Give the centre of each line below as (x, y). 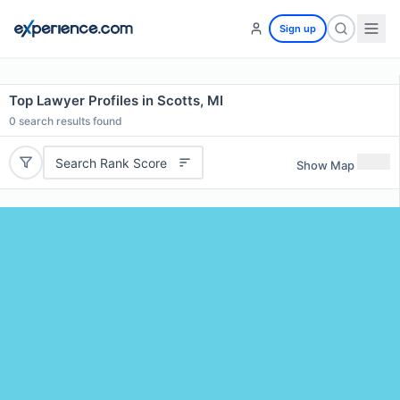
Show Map (325, 165)
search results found (69, 121)
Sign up (298, 29)
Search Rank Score (111, 162)
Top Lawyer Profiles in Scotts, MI (116, 100)
